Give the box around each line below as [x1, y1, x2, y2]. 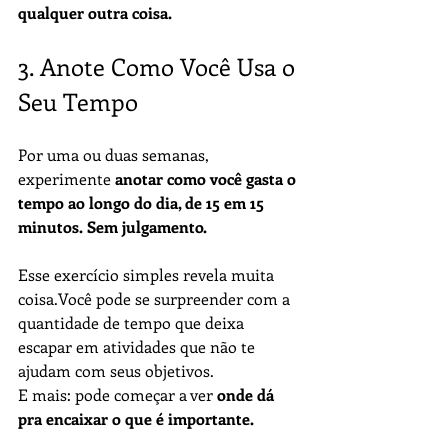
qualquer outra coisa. [18, 2, 172, 23]
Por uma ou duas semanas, [18, 144, 213, 165]
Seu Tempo [18, 85, 138, 117]
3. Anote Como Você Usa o [18, 50, 301, 82]
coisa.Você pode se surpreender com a [18, 288, 294, 309]
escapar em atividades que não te [18, 336, 259, 357]
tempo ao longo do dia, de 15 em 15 [18, 192, 268, 213]
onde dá [217, 384, 278, 405]
